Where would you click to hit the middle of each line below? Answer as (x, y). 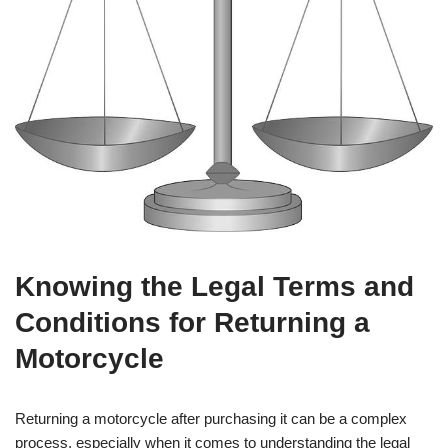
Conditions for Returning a (192, 322)
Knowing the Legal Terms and (214, 286)
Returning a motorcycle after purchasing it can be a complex (211, 418)
